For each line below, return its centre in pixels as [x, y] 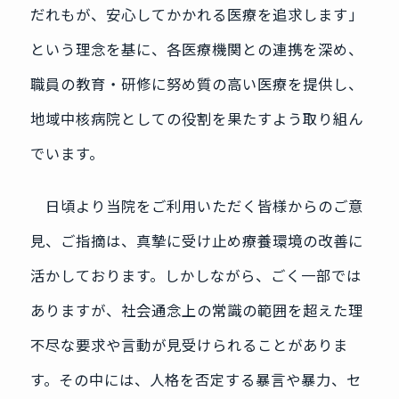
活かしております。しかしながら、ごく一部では [195, 276]
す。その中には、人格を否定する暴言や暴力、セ [195, 380]
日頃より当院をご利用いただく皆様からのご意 [196, 206]
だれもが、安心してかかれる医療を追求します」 [196, 15]
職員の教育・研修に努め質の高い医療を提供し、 [196, 84]
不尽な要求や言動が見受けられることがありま [189, 345]
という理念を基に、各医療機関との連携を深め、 [196, 49]
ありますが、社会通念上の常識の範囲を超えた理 [196, 310]
